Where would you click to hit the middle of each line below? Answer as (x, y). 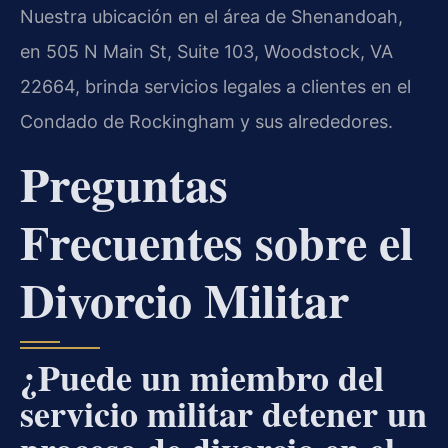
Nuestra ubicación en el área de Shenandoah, (211, 17)
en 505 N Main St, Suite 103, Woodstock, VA (206, 52)
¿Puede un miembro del (202, 376)
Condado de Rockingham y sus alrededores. (206, 122)
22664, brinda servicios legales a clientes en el (215, 87)
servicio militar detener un (223, 412)
